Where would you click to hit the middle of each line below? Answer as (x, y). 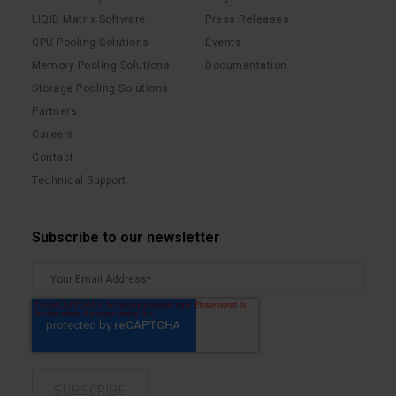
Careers (53, 135)
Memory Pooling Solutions (101, 66)
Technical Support (79, 181)
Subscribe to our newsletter (126, 238)
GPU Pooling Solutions (91, 43)
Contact (53, 158)
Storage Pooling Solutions (100, 89)
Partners (54, 112)
